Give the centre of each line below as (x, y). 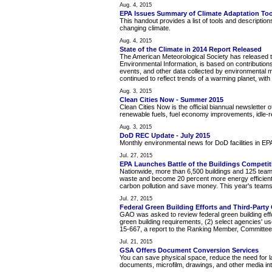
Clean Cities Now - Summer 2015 (172, 100)
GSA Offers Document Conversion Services (189, 250)
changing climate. (145, 28)
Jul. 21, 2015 (136, 242)
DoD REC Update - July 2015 (165, 136)
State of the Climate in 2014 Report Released (191, 49)
